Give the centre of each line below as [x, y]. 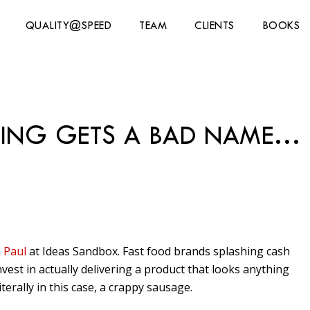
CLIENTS [215, 26]
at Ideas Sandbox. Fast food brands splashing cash [158, 252]
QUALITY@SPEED [68, 26]
